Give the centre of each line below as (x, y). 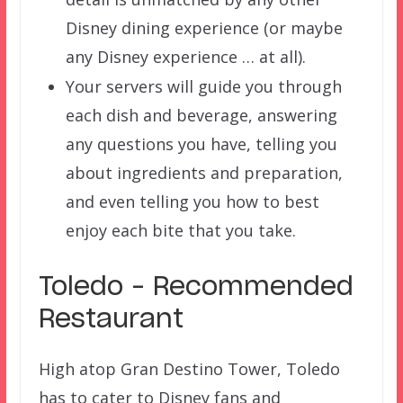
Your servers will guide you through (203, 86)
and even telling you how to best (192, 201)
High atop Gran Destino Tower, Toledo (189, 368)
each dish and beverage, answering (201, 115)
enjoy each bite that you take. (180, 230)
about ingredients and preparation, (204, 172)
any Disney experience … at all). (185, 56)
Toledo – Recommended (196, 287)
